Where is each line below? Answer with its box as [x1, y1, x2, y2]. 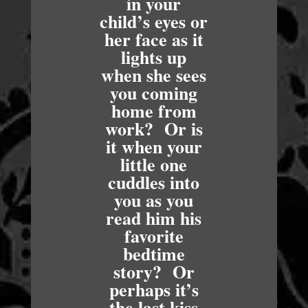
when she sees [101, 62, 207, 88]
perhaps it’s [109, 276, 199, 302]
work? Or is [104, 115, 203, 142]
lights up [121, 44, 187, 70]
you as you [114, 187, 194, 213]
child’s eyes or [100, 8, 208, 34]
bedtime [122, 241, 185, 267]
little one [120, 151, 188, 177]
